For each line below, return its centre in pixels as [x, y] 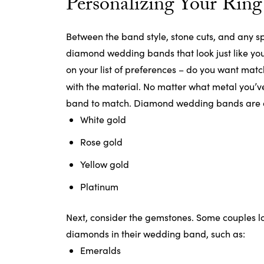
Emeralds [100, 250]
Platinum [99, 187]
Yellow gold [105, 164]
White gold [103, 119]
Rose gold [101, 142]
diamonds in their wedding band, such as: [156, 234]
